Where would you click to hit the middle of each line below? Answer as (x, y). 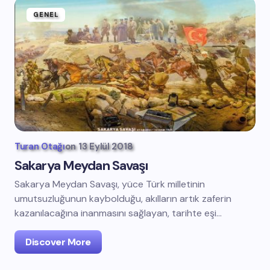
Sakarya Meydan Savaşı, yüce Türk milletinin (110, 184)
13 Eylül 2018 (106, 146)
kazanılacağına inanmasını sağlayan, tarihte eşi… (118, 213)
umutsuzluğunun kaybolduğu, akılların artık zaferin (123, 199)
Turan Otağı (40, 146)
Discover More (58, 242)
